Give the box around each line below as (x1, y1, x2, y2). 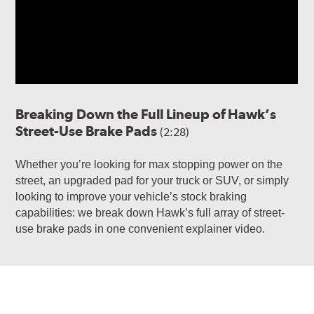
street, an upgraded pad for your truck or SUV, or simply (15, 174, 289, 186)
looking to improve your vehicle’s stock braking (15, 190, 247, 203)
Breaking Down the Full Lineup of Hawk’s (15, 105, 277, 123)
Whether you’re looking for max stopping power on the (15, 158, 283, 170)
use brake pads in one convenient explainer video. (15, 222, 266, 235)
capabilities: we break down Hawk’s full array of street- (15, 206, 285, 219)
